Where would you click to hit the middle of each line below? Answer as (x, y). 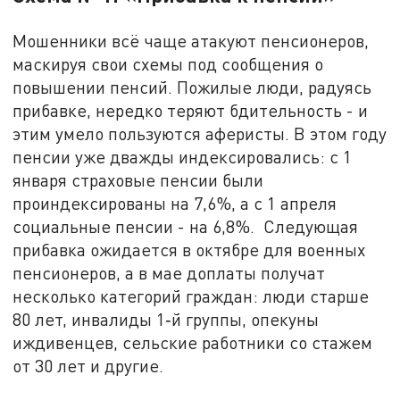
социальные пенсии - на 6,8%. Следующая (186, 227)
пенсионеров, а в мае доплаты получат (169, 273)
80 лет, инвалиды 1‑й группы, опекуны (166, 320)
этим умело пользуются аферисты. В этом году (200, 134)
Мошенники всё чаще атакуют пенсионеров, (191, 41)
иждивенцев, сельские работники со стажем (193, 343)
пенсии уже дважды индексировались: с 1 (183, 157)
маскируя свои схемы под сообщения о (168, 64)
